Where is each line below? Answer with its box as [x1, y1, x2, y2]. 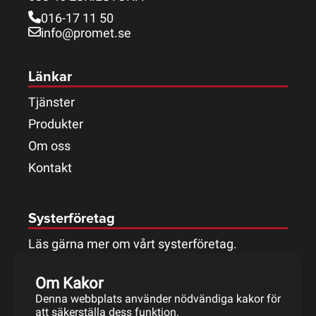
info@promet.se [41, 25, 131, 41]
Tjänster [28, 95, 75, 110]
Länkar [28, 68, 72, 86]
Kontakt [28, 160, 72, 176]
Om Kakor [35, 274, 103, 292]
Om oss [28, 138, 71, 154]
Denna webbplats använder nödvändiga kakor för [35, 292, 281, 305]
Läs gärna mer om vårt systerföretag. [28, 236, 237, 252]
